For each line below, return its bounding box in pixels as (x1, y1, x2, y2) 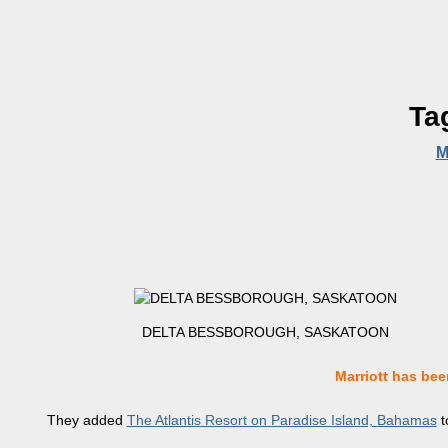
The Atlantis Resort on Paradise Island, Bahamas (126, 412, 437, 429)
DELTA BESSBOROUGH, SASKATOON (141, 324, 389, 341)
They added (46, 412, 127, 429)
